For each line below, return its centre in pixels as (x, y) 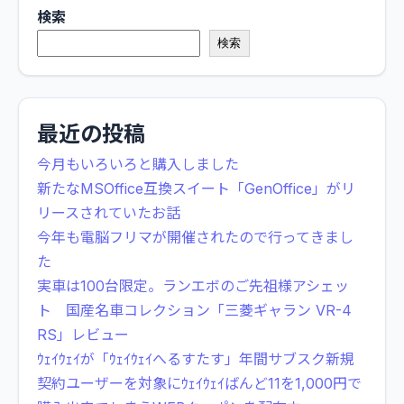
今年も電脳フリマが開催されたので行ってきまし (195, 237)
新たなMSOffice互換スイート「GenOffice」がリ (196, 188)
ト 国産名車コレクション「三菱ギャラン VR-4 (194, 310)
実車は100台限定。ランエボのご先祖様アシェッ (193, 285)
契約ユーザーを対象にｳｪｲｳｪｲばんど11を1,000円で (199, 383)
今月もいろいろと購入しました (138, 164)
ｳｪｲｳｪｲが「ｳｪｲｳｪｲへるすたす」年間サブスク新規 (196, 358)
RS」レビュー (83, 334)
